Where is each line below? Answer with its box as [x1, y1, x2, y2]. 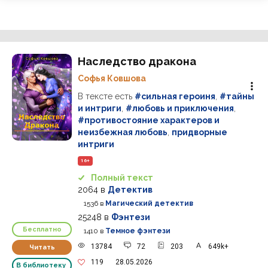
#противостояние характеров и [78, 115, 220, 125]
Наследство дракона [78, 55, 196, 68]
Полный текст [91, 173, 153, 182]
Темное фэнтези [105, 227, 170, 235]
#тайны [220, 92, 254, 101]
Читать [29, 243, 55, 251]
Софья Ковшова [78, 74, 146, 83]
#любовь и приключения [126, 103, 234, 113]
